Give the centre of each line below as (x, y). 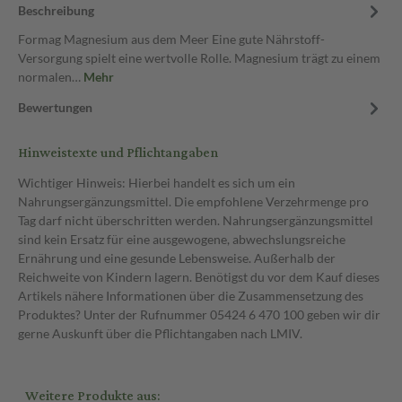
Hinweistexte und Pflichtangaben (118, 153)
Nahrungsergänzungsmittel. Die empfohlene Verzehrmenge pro (193, 201)
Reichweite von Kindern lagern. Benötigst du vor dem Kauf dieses (199, 277)
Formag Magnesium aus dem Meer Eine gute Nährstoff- (171, 39)
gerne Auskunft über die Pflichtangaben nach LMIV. (160, 333)
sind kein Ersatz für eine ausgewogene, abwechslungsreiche (182, 239)
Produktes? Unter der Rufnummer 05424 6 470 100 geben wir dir (199, 315)
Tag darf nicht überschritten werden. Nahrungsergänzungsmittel (196, 220)
